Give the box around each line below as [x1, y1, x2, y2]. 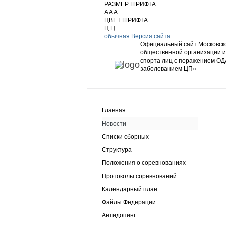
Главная [102, 107, 126, 114]
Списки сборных [102, 133, 149, 140]
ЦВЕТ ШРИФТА [104, 17, 148, 24]
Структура [102, 146, 132, 153]
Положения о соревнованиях [102, 159, 186, 166]
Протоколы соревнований [102, 173, 177, 180]
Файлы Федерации [102, 199, 156, 206]
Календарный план [102, 186, 157, 193]
